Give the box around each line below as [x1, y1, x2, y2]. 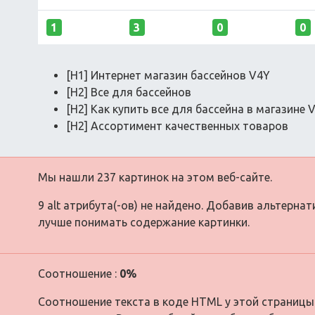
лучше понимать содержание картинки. [38, 215, 250, 229]
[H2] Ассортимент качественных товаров [66, 119, 288, 132]
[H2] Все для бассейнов [66, 85, 191, 98]
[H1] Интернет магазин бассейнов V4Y [66, 68, 270, 82]
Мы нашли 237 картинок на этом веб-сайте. [38, 170, 272, 184]
